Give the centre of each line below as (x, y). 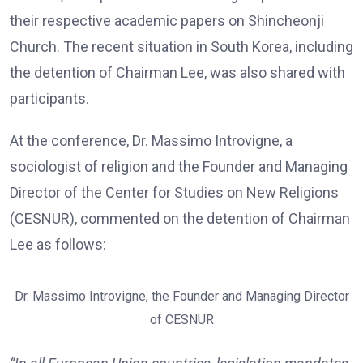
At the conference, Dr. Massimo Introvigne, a (151, 141)
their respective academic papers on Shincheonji (167, 21)
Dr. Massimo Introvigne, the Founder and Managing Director (181, 296)
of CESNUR (181, 319)
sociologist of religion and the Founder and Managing (179, 167)
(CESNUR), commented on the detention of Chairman (180, 218)
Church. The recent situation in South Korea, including (181, 47)
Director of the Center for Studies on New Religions (174, 192)
